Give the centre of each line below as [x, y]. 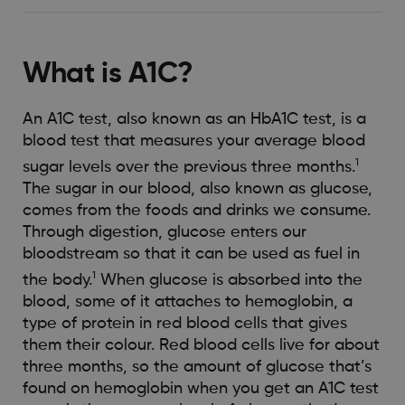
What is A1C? [108, 75]
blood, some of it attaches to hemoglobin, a [187, 302]
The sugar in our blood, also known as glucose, [197, 189]
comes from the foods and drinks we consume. [196, 211]
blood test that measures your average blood [193, 141]
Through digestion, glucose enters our [164, 233]
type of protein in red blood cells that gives [184, 324]
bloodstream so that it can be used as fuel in [191, 254]
